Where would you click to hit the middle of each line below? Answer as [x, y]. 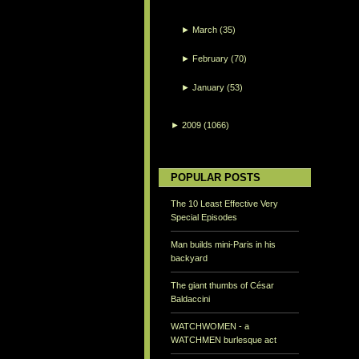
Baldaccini [190, 299]
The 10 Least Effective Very [224, 204]
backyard [189, 258]
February [211, 59]
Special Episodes [204, 218]
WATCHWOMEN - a [210, 327]
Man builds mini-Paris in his [223, 245]
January [209, 87]
